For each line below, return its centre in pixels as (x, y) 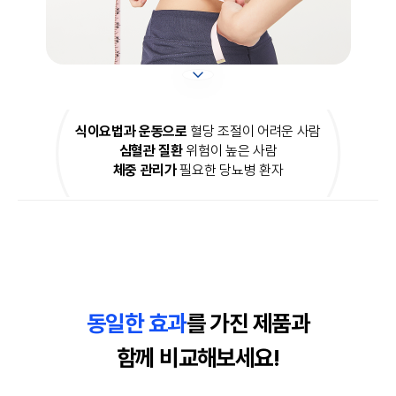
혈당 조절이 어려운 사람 (254, 131)
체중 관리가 (145, 170)
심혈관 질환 (151, 150)
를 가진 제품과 (248, 323)
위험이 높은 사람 (230, 150)
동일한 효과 (136, 323)
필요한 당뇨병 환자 (230, 170)
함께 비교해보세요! (198, 357)
